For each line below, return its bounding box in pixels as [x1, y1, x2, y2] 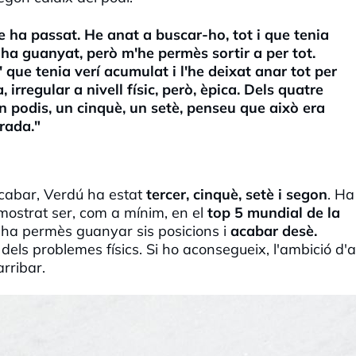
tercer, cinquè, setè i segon [146, 184, 327, 203]
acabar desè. [230, 221, 317, 240]
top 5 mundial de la [207, 203, 340, 222]
